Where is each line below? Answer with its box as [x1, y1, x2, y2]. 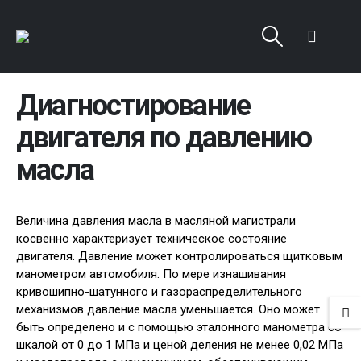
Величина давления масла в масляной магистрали [16, 214, 296, 228]
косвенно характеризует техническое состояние [16, 231, 287, 246]
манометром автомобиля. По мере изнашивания [16, 267, 286, 281]
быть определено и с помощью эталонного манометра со [16, 320, 342, 334]
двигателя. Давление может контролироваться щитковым [16, 249, 342, 263]
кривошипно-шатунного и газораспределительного [16, 284, 302, 299]
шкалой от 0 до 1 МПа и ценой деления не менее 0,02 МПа [16, 338, 343, 352]
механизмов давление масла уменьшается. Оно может [16, 302, 320, 317]
